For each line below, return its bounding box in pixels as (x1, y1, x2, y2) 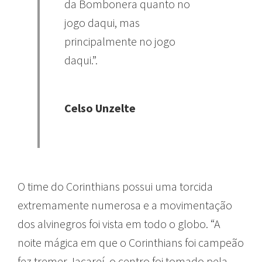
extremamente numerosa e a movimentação (18, 198, 232, 213)
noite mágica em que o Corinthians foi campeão (18, 235, 244, 250)
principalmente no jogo (64, 34, 175, 49)
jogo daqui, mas (64, 15, 140, 30)
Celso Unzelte (64, 101, 136, 116)
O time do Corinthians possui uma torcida (18, 179, 213, 194)
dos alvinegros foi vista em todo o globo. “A (18, 216, 220, 232)
